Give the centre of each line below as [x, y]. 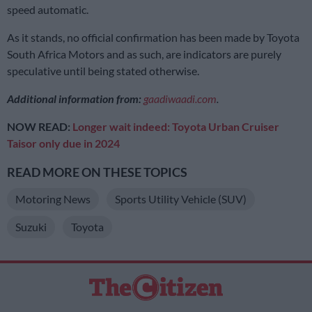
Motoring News [53, 198]
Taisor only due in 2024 [63, 143]
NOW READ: [40, 126]
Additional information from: [74, 98]
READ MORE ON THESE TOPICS [97, 172]
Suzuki [31, 226]
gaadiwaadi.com [180, 98]
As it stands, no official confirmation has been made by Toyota [153, 37]
